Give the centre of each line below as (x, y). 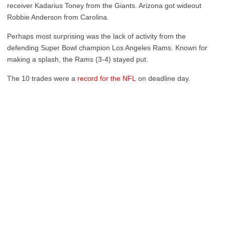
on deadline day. (163, 78)
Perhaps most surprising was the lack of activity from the (96, 36)
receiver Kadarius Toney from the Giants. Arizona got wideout (104, 6)
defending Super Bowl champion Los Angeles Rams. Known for (107, 48)
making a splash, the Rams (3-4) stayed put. (78, 59)
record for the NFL (107, 78)
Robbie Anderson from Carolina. (58, 17)
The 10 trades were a (42, 78)
